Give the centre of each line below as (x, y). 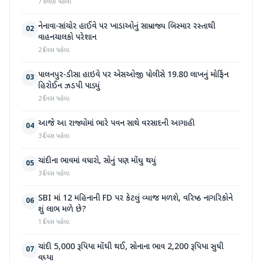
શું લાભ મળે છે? (62, 209)
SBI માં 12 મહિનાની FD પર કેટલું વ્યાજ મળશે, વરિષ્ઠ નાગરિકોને (135, 198)
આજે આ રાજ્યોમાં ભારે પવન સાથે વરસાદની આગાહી (116, 123)
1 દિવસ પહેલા (54, 222)
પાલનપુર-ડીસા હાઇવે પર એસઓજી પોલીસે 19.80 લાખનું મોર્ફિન (133, 75)
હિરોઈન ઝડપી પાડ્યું (69, 86)
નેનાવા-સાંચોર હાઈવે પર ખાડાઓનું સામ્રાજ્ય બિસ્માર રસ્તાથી (127, 26)
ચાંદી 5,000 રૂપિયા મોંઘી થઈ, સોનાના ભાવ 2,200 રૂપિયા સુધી (131, 247)
